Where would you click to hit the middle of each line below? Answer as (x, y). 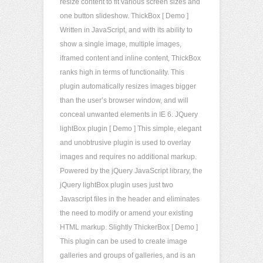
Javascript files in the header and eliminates (130, 199)
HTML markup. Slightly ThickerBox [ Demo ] (129, 227)
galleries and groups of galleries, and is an (128, 255)
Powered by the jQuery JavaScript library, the (131, 171)
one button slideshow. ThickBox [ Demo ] (124, 16)
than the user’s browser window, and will (124, 100)
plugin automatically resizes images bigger (128, 86)
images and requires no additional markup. (128, 157)
